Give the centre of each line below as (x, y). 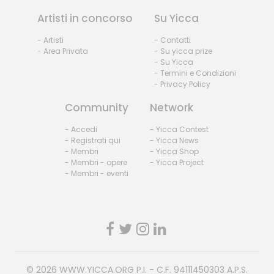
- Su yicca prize (183, 51)
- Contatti (173, 40)
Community (97, 107)
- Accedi (81, 129)
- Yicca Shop (175, 151)
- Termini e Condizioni (195, 73)
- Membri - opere (96, 162)
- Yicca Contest (180, 129)
